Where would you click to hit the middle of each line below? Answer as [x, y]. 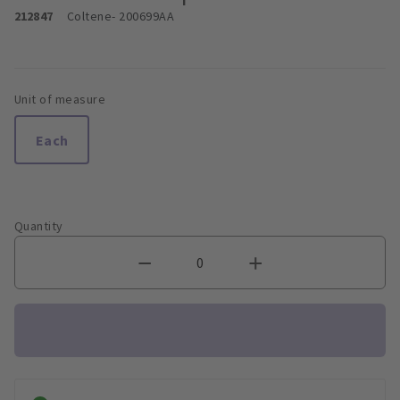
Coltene [89, 17]
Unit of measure [60, 100]
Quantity [39, 226]
